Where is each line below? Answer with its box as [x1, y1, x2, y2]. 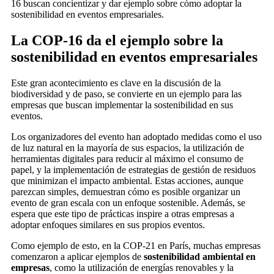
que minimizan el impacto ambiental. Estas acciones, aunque [11, 175, 243, 186]
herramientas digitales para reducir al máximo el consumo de [11, 153, 243, 164]
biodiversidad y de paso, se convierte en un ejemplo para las [11, 88, 242, 99]
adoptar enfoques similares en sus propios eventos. [11, 219, 207, 230]
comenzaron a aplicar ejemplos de [11, 251, 144, 262]
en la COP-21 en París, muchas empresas [102, 240, 261, 251]
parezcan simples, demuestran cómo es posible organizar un [11, 186, 240, 197]
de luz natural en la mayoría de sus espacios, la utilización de [11, 142, 244, 153]
